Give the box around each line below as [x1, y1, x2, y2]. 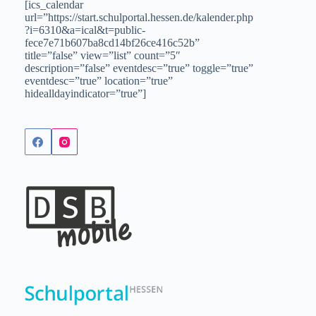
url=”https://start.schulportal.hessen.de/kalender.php [25, 11, 253, 24]
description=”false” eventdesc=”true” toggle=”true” [25, 62, 253, 75]
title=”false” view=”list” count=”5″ [25, 49, 181, 62]
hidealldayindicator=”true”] [25, 87, 146, 100]
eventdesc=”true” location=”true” [25, 75, 173, 87]
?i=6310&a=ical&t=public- [25, 24, 145, 37]
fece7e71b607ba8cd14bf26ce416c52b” [25, 37, 200, 49]
